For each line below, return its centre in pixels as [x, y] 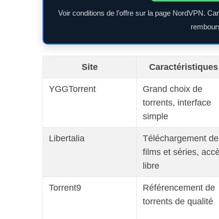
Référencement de [179, 187]
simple [155, 116]
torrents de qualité [178, 201]
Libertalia [67, 138]
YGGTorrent [72, 89]
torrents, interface [177, 102]
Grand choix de [173, 89]
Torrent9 [65, 187]
